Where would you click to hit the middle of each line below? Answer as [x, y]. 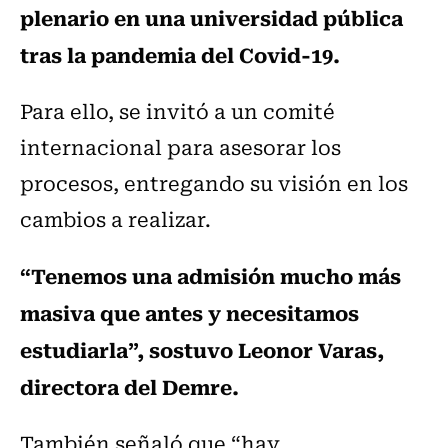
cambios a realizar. [115, 219]
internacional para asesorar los [180, 147]
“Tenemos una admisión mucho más [210, 275]
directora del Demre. [129, 386]
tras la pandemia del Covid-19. [180, 54]
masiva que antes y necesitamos [189, 312]
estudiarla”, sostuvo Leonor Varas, [202, 349]
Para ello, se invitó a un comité [177, 111]
